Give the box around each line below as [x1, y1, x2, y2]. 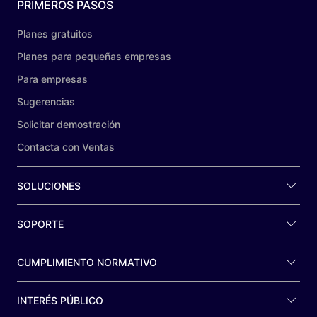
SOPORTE [17, 218, 64, 230]
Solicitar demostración [17, 118, 120, 130]
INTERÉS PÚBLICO [17, 294, 103, 306]
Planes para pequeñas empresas [17, 50, 171, 62]
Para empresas [17, 73, 88, 85]
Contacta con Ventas [17, 141, 115, 153]
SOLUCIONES [17, 180, 81, 192]
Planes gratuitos [17, 28, 93, 40]
